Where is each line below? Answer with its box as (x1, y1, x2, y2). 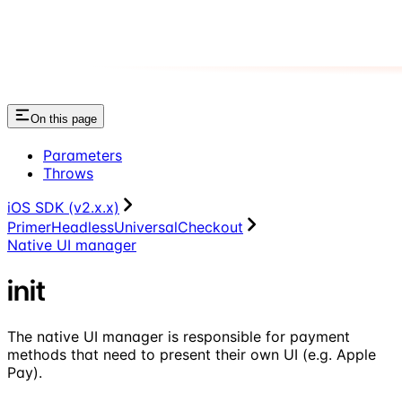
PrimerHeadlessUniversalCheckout (7, 217, 243, 236)
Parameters (43, 145, 122, 164)
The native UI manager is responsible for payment (7, 327, 350, 345)
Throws (43, 163, 93, 182)
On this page (31, 112, 97, 127)
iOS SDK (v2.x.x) (7, 197, 119, 216)
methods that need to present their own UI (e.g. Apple (7, 345, 376, 363)
